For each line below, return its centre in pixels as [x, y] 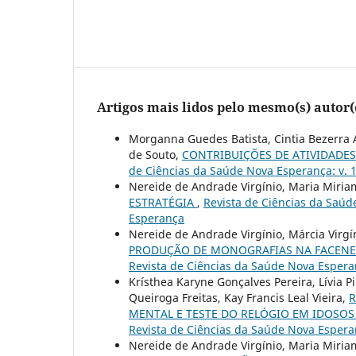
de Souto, [155, 155]
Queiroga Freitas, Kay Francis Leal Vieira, [239, 298]
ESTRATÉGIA [163, 203]
